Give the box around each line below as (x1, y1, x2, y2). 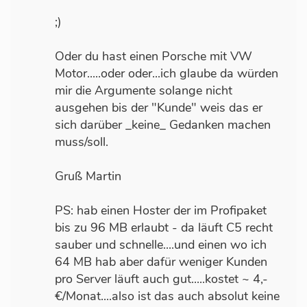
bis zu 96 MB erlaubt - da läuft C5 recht (55, 219, 273, 236)
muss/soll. (55, 134, 108, 151)
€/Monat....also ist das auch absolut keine (55, 288, 280, 305)
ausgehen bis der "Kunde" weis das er (55, 99, 262, 116)
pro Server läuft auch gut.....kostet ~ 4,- (55, 271, 268, 288)
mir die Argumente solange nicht (55, 82, 232, 99)
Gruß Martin (55, 168, 121, 185)
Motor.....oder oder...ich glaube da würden (55, 65, 278, 82)
